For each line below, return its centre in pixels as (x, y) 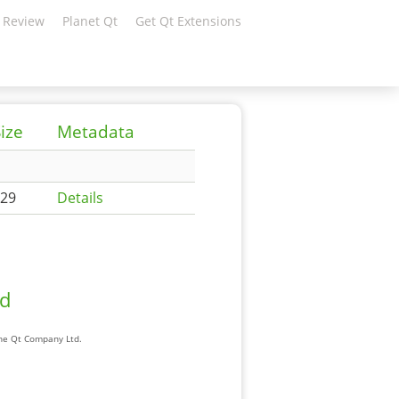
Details (80, 198)
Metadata (96, 132)
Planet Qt (90, 21)
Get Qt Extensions (188, 21)
